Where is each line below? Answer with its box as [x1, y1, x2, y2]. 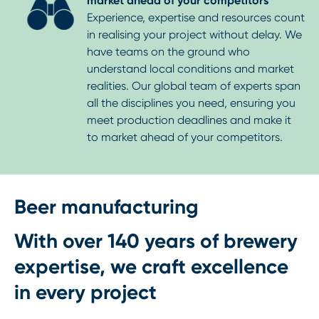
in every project [14, 281, 157, 305]
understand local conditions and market [87, 62, 294, 76]
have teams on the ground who [87, 45, 250, 59]
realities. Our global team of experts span [87, 79, 300, 93]
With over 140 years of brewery [14, 229, 298, 253]
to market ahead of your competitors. [87, 130, 283, 145]
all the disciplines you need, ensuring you [87, 96, 296, 110]
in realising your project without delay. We [87, 28, 302, 42]
